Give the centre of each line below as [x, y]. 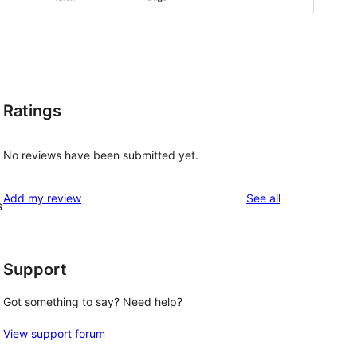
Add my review [42, 198]
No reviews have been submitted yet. [101, 155]
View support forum [54, 334]
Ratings [32, 111]
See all [263, 198]
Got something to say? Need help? [93, 302]
